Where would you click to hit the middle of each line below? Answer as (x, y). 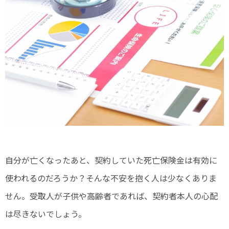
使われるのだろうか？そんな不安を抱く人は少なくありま (111, 178)
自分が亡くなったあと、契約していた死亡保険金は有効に (111, 160)
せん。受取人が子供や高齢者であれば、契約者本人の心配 (111, 196)
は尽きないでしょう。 (46, 214)
